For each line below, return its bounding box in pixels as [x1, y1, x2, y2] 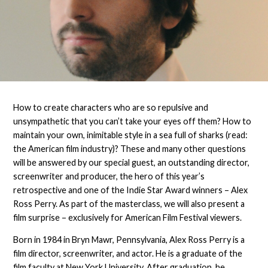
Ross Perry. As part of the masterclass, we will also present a [13, 198, 245, 209]
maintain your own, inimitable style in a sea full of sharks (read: [13, 129, 248, 140]
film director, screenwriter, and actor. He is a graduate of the [13, 248, 243, 258]
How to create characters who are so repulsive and [13, 102, 209, 112]
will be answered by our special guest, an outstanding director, [13, 157, 250, 167]
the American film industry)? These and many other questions [13, 143, 246, 154]
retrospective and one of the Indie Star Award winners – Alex [13, 184, 248, 195]
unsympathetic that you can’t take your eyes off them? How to [13, 115, 252, 126]
